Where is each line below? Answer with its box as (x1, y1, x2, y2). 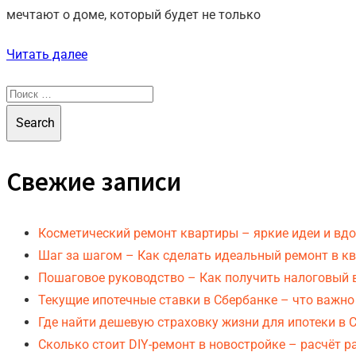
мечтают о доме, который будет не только (6, 6, 261, 22)
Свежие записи (6, 164, 181, 198)
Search (13, 114, 55, 130)
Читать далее (6, 46, 87, 62)
